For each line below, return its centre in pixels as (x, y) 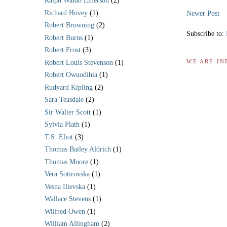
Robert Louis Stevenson (79, 62)
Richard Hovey (66, 13)
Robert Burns (64, 37)
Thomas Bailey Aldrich (78, 149)
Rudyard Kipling (69, 87)
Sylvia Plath (62, 125)
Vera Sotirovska (67, 174)
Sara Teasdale (64, 100)
